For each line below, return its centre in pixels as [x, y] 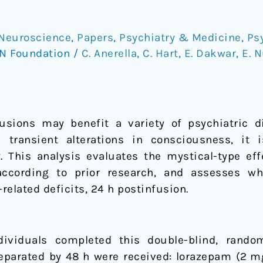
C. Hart [161, 53]
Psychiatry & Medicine [180, 37]
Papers [95, 37]
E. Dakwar [210, 53]
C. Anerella [109, 53]
